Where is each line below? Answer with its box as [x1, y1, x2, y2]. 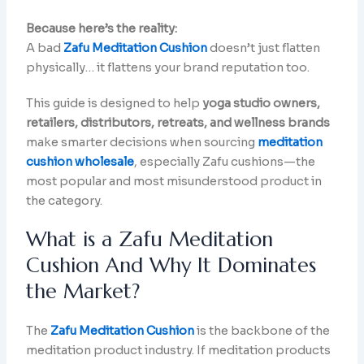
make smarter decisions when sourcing [26, 134, 258, 149]
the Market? [26, 278, 141, 304]
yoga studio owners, [202, 95, 321, 110]
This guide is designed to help [26, 95, 203, 110]
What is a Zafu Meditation [26, 226, 274, 252]
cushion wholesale [26, 154, 135, 169]
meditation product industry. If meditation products [26, 342, 331, 357]
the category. [26, 193, 103, 208]
